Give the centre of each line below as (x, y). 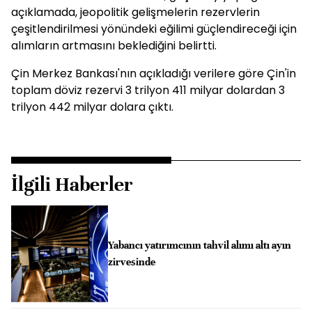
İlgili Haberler (72, 185)
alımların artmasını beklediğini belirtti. (114, 46)
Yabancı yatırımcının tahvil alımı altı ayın (199, 245)
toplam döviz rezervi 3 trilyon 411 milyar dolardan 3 (148, 90)
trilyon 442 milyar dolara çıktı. (92, 107)
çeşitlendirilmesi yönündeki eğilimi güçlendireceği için (154, 29)
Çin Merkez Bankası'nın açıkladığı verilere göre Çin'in (154, 73)
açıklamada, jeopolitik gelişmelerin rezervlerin (135, 12)
